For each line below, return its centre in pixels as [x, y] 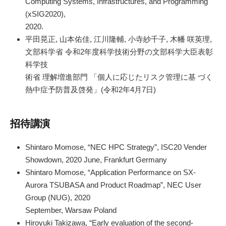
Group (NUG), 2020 [58, 197]
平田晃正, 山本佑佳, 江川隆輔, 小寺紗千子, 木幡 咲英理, [119, 39]
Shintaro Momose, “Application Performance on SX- [110, 172]
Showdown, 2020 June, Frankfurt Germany [96, 159]
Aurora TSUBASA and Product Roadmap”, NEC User [113, 185]
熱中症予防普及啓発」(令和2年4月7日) [91, 90]
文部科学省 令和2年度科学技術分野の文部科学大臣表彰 [119, 52]
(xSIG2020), [45, 14]
